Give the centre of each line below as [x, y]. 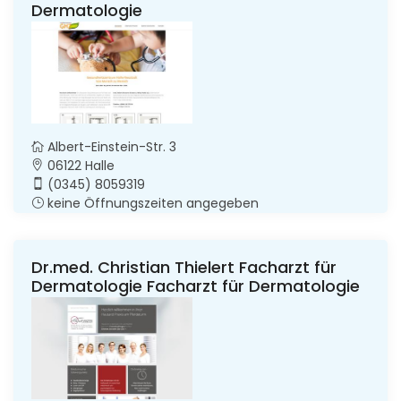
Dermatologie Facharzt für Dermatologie [196, 286]
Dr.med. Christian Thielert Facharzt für [184, 267]
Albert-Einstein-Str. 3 [110, 146]
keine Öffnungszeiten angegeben [151, 203]
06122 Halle [79, 165]
